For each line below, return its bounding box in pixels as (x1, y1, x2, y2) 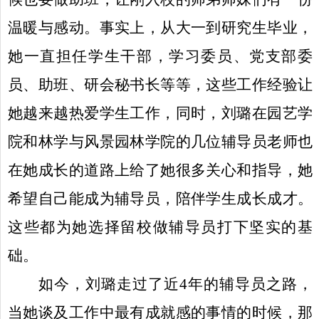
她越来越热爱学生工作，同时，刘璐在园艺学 (8, 104, 313, 122)
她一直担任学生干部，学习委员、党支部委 (8, 47, 313, 65)
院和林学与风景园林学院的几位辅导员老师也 (8, 132, 313, 150)
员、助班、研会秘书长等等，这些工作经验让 (8, 75, 313, 93)
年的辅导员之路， (187, 275, 313, 293)
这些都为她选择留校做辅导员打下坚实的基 (8, 218, 313, 236)
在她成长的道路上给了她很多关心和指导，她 (8, 161, 313, 179)
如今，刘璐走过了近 (38, 275, 179, 293)
